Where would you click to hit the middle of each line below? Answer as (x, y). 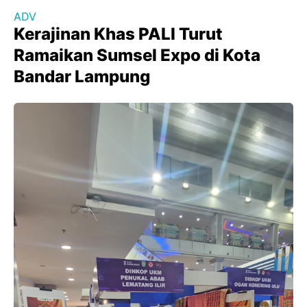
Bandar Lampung (82, 76)
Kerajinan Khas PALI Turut (118, 34)
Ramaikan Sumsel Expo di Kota (137, 55)
